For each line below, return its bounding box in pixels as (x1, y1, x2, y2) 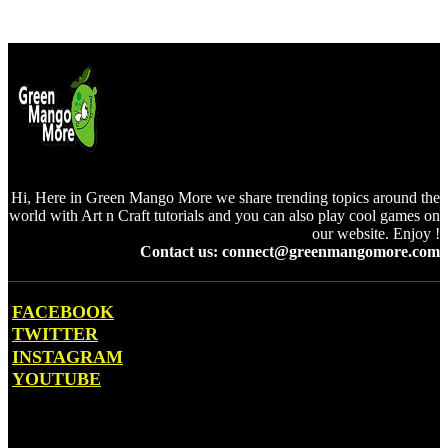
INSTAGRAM (12, 346, 123, 367)
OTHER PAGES (8, 420, 122, 437)
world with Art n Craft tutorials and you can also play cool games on (9, 207, 440, 224)
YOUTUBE (12, 368, 101, 389)
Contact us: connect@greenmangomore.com (140, 243, 440, 260)
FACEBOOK (12, 302, 114, 322)
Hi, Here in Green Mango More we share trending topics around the (11, 189, 440, 206)
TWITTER (12, 324, 98, 345)
